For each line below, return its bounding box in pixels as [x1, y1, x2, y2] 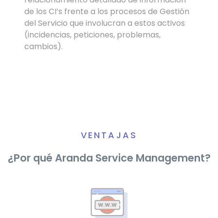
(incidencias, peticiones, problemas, [24, 29, 161, 41]
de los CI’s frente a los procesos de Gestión [24, 6, 189, 18]
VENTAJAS [80, 129, 138, 142]
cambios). [24, 41, 63, 53]
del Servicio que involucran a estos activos [24, 18, 185, 29]
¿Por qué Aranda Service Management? [7, 151, 211, 165]
